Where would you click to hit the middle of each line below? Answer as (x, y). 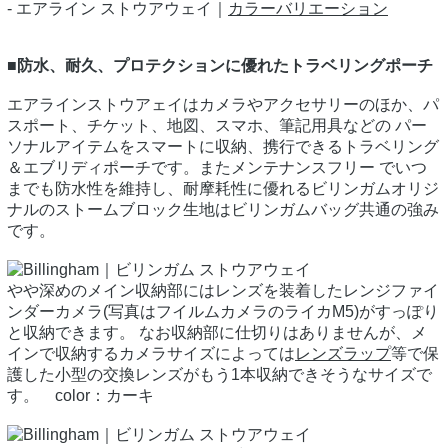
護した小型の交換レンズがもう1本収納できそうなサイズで (219, 375)
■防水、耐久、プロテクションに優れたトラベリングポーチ (220, 66)
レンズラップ (343, 354)
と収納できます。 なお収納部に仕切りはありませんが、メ (217, 333)
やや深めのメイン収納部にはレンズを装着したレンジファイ (223, 291)
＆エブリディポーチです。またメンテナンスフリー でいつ (217, 168)
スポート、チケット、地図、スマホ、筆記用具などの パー (217, 126)
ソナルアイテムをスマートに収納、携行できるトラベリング (223, 147)
